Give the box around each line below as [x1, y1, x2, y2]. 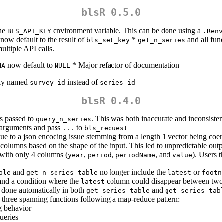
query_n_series [36, 115, 91, 123]
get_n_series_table [26, 169, 98, 177]
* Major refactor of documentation [70, 61, 179, 70]
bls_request [84, 124, 128, 132]
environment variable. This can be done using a [51, 26, 203, 35]
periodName [115, 151, 155, 159]
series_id [100, 79, 135, 87]
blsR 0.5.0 [81, 6, 141, 19]
